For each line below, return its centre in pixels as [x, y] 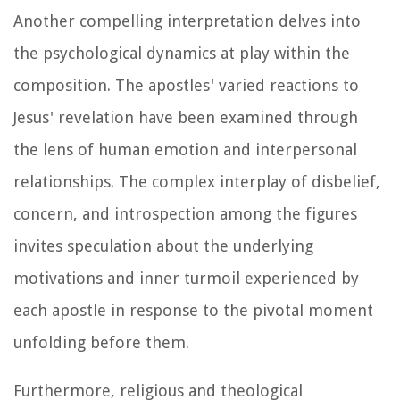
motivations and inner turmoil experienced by [186, 278]
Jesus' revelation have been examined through [186, 117]
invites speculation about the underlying [163, 246]
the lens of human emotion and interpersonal [185, 149]
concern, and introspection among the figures [185, 213]
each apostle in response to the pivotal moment [193, 310]
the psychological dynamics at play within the [182, 53]
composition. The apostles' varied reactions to [186, 85]
